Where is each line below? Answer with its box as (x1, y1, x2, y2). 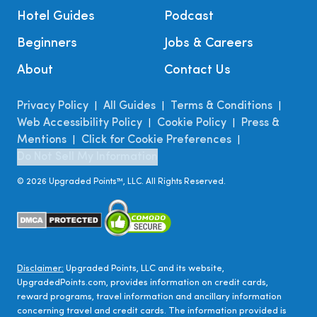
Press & (241, 117, 279, 129)
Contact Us (164, 63, 231, 77)
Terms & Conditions (171, 100, 272, 112)
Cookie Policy (157, 117, 226, 129)
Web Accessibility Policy (17, 117, 142, 129)
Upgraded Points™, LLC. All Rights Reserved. (47, 177, 226, 186)
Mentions (17, 134, 67, 146)
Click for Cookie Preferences (81, 134, 231, 146)
